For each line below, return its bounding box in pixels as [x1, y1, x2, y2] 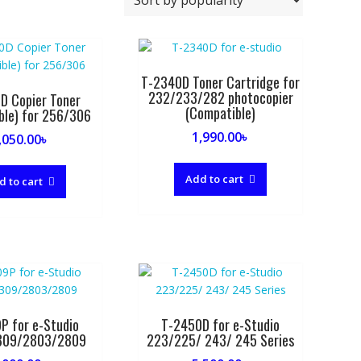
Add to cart [185, 172, 244, 186]
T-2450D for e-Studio [161, 313, 280, 335]
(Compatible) [185, 102, 256, 123]
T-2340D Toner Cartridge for [141, 72, 301, 93]
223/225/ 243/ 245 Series [147, 329, 295, 351]
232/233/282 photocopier [147, 87, 293, 108]
